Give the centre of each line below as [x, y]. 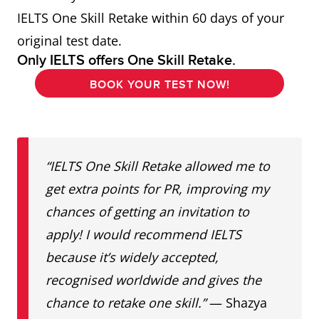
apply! [66, 234]
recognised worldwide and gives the [153, 280]
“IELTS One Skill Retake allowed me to [158, 166]
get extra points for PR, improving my [157, 189]
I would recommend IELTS [163, 234]
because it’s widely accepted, [132, 257]
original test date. [69, 41]
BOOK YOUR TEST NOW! [159, 85]
